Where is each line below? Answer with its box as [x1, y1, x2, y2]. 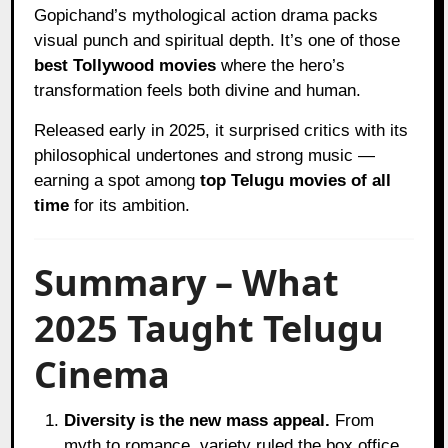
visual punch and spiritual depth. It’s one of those [34, 30, 401, 50]
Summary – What [34, 257, 340, 307]
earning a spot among [34, 170, 201, 190]
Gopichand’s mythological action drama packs [34, 5, 379, 25]
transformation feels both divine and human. [34, 80, 362, 100]
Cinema [34, 349, 171, 399]
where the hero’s [216, 55, 346, 75]
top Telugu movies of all [200, 170, 392, 190]
